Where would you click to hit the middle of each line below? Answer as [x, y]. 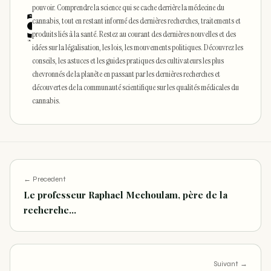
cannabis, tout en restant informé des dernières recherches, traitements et [137, 21]
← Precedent [45, 179]
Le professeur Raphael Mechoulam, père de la [126, 195]
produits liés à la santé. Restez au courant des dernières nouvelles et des [134, 34]
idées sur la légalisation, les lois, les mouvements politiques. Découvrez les [138, 47]
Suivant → [230, 264]
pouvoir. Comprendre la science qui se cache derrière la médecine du [129, 8]
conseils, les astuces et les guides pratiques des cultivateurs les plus [128, 61]
